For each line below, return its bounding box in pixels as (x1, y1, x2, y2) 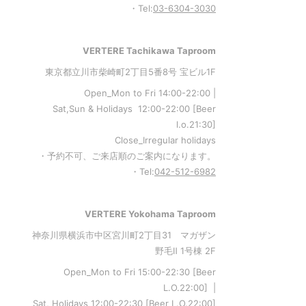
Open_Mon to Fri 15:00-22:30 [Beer (63, 266, 216, 277)
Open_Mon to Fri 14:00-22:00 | (83, 87, 216, 98)
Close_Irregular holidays (114, 135, 216, 145)
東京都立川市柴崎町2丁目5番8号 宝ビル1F (44, 66, 216, 77)
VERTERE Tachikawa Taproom (82, 45, 216, 56)
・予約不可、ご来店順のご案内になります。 (38, 150, 216, 161)
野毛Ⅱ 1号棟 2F (154, 245, 216, 256)
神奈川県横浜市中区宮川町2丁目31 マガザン (31, 229, 216, 240)
